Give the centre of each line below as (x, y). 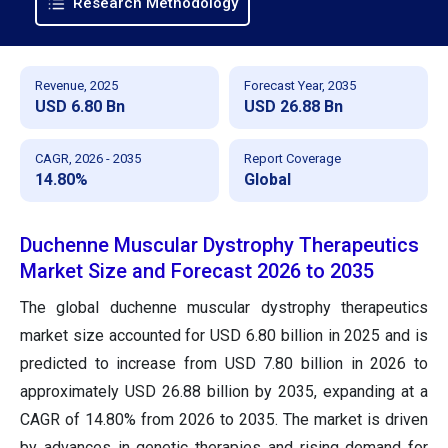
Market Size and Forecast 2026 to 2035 (197, 270)
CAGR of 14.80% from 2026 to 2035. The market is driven (224, 419)
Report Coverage (292, 158)
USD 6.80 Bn (80, 106)
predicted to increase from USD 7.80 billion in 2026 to (224, 363)
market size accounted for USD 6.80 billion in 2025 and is (224, 335)
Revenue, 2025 (76, 85)
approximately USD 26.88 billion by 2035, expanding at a (224, 391)
